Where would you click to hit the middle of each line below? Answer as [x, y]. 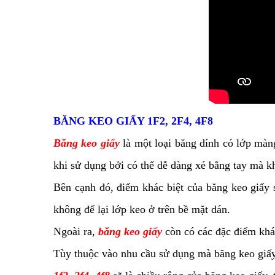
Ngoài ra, [74, 232]
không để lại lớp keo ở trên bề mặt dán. [142, 210]
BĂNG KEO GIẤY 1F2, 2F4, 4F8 [133, 121]
